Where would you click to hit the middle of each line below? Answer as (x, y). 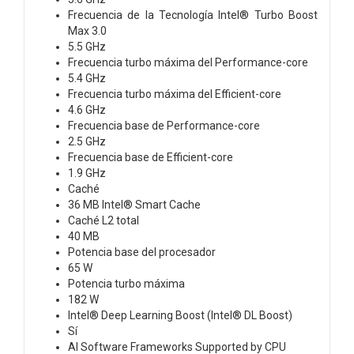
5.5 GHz (87, 46)
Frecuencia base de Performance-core (164, 125)
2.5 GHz (87, 141)
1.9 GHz (87, 173)
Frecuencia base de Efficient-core (151, 157)
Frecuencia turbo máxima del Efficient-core (175, 94)
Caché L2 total (104, 220)
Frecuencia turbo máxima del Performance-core (188, 62)
